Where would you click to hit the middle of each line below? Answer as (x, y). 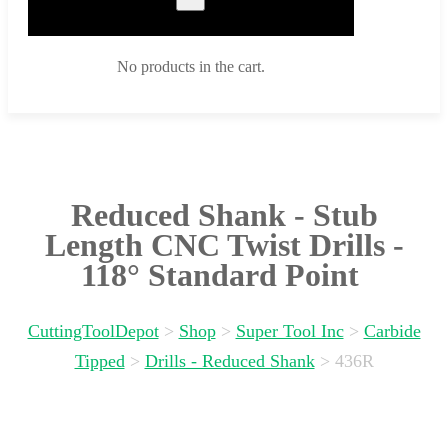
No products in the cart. (190, 67)
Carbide (392, 331)
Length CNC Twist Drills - (224, 244)
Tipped (99, 361)
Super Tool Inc (289, 331)
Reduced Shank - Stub (224, 214)
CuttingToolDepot (93, 331)
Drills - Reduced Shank (229, 361)
